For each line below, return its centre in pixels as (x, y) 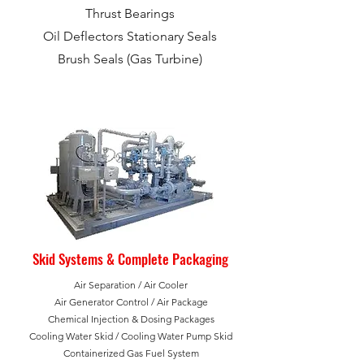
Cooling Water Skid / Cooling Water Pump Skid (131, 336)
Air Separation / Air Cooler (131, 285)
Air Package (182, 302)
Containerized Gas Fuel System (131, 353)
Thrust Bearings (130, 13)
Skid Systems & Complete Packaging (130, 259)
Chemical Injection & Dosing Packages (131, 319)
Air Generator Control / (105, 302)
